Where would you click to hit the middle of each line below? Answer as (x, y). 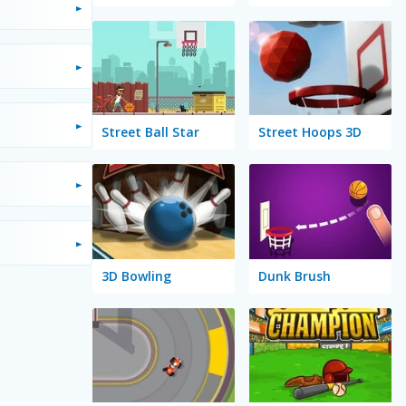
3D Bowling (136, 275)
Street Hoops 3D (309, 132)
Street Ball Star (150, 132)
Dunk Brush (294, 275)
